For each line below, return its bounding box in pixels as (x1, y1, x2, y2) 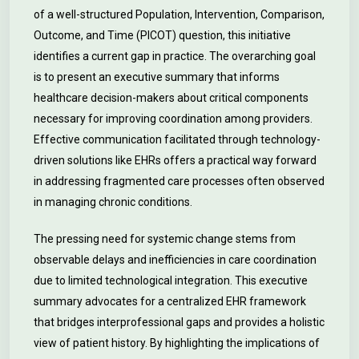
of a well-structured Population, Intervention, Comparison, (34, 8, 325, 21)
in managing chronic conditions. (34, 196, 192, 208)
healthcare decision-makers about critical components (34, 91, 309, 104)
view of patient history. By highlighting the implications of (34, 337, 320, 349)
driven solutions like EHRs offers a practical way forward (34, 154, 317, 167)
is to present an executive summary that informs (34, 71, 280, 83)
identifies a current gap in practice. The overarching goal (34, 50, 316, 63)
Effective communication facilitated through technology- (34, 133, 321, 146)
